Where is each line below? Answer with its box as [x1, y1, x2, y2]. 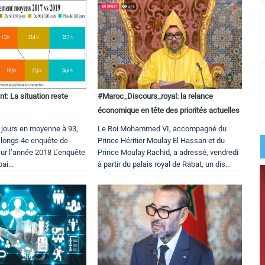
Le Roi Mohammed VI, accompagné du [98, 124, 227, 133]
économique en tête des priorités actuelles [98, 105, 240, 115]
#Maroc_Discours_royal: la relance [98, 91, 214, 101]
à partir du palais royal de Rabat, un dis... [98, 159, 231, 169]
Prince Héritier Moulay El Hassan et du [98, 135, 225, 145]
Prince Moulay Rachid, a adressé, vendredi [98, 147, 239, 157]
